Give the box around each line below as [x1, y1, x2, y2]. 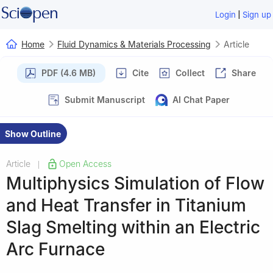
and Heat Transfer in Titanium [6, 194, 246, 216]
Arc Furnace [6, 238, 105, 260]
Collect [175, 67, 205, 78]
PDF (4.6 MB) [41, 67, 96, 78]
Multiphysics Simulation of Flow [6, 172, 264, 194]
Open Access [59, 158, 112, 169]
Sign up [243, 10, 272, 19]
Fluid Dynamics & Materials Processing [57, 38, 211, 49]
